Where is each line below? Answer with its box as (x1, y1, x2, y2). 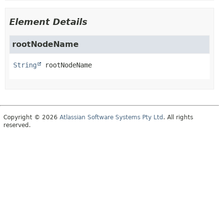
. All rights (163, 113, 193, 121)
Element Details (9, 16, 88, 27)
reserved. (3, 121, 31, 129)
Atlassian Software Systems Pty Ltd (60, 113, 163, 121)
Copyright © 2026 (3, 113, 60, 121)
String (13, 61, 37, 69)
